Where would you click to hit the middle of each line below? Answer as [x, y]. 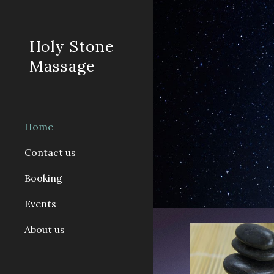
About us [45, 229]
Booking [43, 178]
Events [40, 204]
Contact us [50, 152]
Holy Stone [72, 46]
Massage [62, 66]
